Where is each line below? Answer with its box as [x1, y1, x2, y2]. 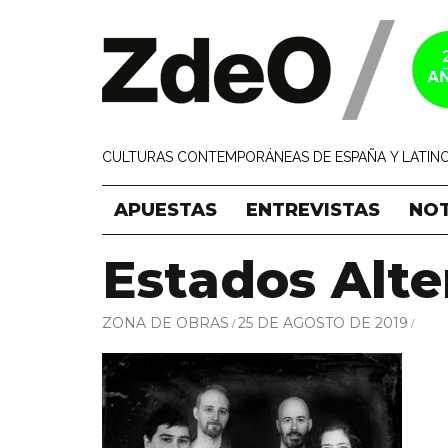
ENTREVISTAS [246, 199, 380, 221]
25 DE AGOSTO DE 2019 [238, 313, 408, 332]
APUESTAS [114, 199, 217, 221]
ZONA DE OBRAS [102, 313, 229, 332]
